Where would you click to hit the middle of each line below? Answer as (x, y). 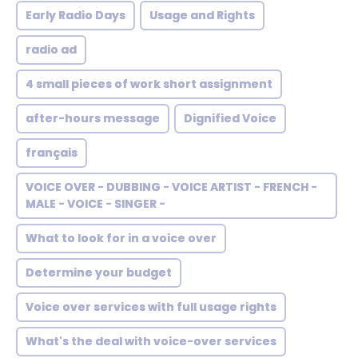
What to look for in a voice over (121, 238)
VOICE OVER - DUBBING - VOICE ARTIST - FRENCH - (171, 187)
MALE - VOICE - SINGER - (95, 204)
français (52, 153)
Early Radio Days (76, 15)
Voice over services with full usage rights (151, 307)
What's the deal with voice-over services (151, 341)
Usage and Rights (202, 15)
